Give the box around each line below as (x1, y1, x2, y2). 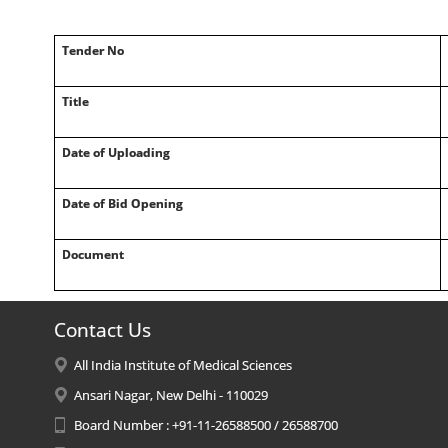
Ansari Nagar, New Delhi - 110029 (73, 386, 268, 404)
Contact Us (53, 317, 151, 343)
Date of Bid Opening (61, 195, 183, 212)
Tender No (61, 42, 124, 59)
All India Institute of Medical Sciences (73, 356, 292, 374)
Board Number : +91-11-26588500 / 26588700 (73, 416, 338, 434)
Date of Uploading (61, 144, 170, 161)
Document (61, 246, 124, 263)
